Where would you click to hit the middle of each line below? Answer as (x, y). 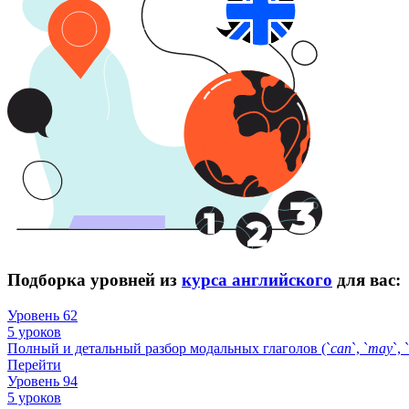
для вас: (367, 280)
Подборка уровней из (94, 280)
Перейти (34, 364)
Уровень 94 (42, 381)
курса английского (257, 280)
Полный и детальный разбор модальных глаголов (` (169, 348)
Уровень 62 (42, 315)
